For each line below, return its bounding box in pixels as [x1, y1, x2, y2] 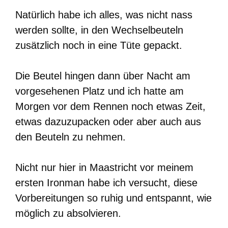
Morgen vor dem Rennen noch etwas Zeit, [15, 101, 206, 112]
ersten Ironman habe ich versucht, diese [15, 177, 197, 189]
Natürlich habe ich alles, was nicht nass [15, 9, 192, 21]
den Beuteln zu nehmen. [15, 131, 126, 143]
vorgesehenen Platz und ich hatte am [15, 85, 184, 97]
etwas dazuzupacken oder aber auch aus [15, 116, 201, 128]
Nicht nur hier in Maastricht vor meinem [15, 162, 193, 174]
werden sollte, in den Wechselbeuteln [15, 24, 183, 36]
